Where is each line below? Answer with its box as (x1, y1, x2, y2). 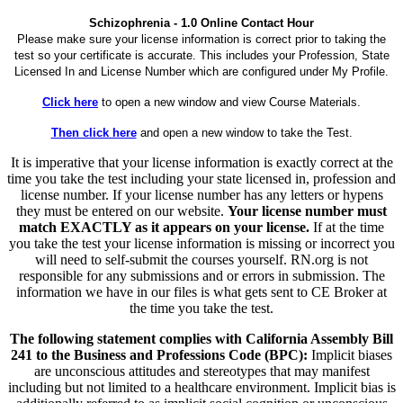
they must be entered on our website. (16, 202, 228, 219)
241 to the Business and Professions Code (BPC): (11, 346, 308, 363)
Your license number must (228, 202, 387, 219)
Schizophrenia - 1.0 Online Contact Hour (89, 15, 314, 30)
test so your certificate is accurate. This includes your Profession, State (13, 48, 390, 62)
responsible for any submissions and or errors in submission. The (18, 267, 385, 283)
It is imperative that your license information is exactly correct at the (10, 154, 393, 170)
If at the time (309, 219, 384, 235)
